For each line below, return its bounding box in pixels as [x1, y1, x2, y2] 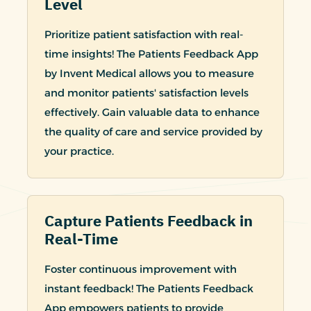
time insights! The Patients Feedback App [44, 47, 258, 60]
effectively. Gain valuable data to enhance [44, 105, 260, 119]
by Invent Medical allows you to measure [44, 66, 254, 80]
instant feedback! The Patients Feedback [44, 281, 253, 295]
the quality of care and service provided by [44, 124, 262, 138]
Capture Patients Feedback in [44, 209, 253, 233]
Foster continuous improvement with [44, 262, 237, 276]
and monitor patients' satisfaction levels [44, 85, 249, 99]
